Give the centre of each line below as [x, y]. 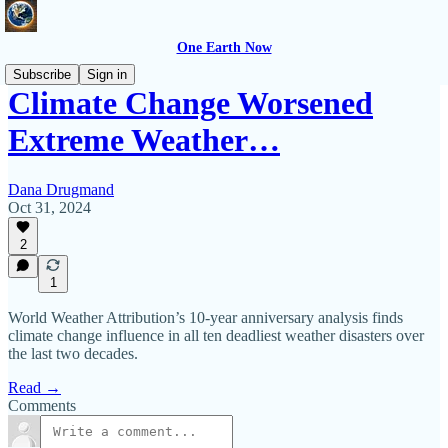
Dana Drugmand [61, 189]
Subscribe [42, 74]
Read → [34, 387]
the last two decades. [73, 353]
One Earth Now [224, 47]
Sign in [107, 74]
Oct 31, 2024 [49, 207]
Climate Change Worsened [190, 103]
